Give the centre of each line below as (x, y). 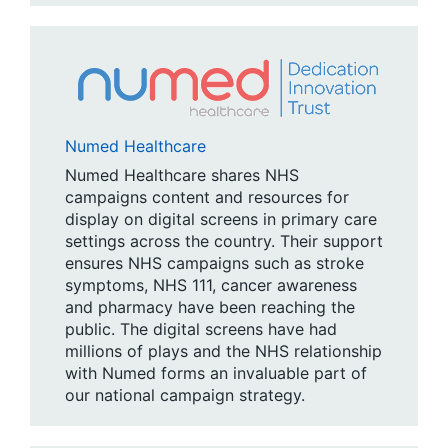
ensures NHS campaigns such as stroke (214, 262)
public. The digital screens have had (201, 328)
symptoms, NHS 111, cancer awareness (211, 284)
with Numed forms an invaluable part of (216, 372)
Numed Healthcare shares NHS (182, 174)
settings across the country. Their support (224, 240)
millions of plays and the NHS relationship (223, 350)
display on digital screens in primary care (221, 218)
